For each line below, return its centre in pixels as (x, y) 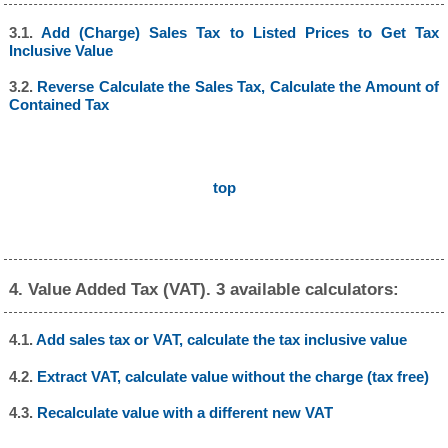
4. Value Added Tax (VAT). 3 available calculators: (204, 289)
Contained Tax (58, 105)
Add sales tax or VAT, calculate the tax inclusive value (221, 340)
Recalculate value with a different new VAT (184, 413)
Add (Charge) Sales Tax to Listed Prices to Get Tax (240, 32)
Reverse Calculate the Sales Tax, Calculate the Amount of (238, 87)
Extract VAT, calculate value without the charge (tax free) (232, 376)
